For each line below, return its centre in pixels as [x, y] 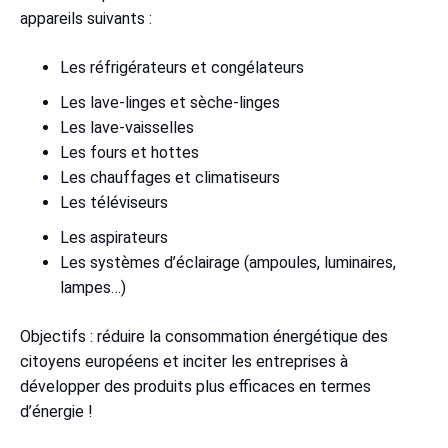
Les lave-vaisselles [127, 128]
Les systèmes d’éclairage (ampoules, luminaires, [228, 263]
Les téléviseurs [114, 203]
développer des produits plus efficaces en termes [195, 387]
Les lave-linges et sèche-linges [170, 103]
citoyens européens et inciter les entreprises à [184, 362]
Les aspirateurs [114, 238]
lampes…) [93, 288]
